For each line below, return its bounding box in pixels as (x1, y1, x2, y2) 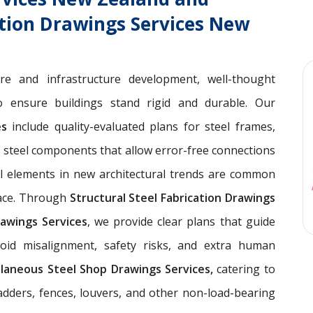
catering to (212, 261, 275, 277)
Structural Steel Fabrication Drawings (69, 190, 275, 205)
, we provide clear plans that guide (87, 214, 275, 229)
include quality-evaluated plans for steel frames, (12, 119, 275, 134)
